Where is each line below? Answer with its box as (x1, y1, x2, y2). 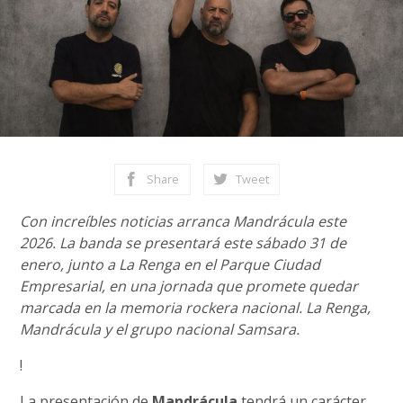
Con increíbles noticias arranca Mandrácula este (20, 211, 347, 231)
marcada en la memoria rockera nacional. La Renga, (20, 298, 372, 318)
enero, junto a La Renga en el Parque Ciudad (20, 255, 321, 274)
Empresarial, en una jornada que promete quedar (20, 276, 359, 296)
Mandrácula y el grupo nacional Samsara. (20, 319, 300, 339)
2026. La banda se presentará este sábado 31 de (20, 233, 347, 253)
